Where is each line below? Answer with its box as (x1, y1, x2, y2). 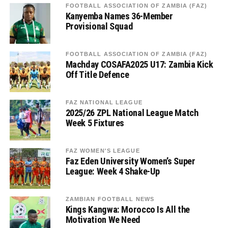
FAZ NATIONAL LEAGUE (65, 99, 142, 105)
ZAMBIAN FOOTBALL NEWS (65, 196, 155, 202)
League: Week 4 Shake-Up (65, 166, 160, 177)
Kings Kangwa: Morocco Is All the (65, 204, 190, 215)
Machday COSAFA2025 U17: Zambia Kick (65, 59, 213, 70)
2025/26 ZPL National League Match (65, 107, 198, 118)
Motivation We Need (65, 214, 140, 225)
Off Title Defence (65, 69, 129, 80)
